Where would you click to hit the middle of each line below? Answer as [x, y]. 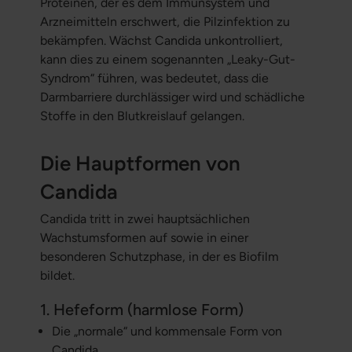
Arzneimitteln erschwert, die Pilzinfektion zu [165, 22]
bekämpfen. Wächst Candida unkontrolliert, [161, 41]
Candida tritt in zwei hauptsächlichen [145, 219]
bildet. [57, 276]
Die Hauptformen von [140, 164]
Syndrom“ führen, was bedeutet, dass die [154, 79]
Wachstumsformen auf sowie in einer [144, 238]
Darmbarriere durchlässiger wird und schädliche [172, 97]
